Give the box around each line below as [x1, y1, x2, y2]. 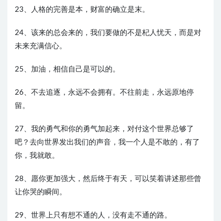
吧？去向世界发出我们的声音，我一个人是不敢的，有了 [15, 139, 200, 147]
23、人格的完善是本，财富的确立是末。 [15, 6, 149, 14]
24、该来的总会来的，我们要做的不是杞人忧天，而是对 [15, 29, 201, 37]
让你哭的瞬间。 [15, 188, 67, 196]
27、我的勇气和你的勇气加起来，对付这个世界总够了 [15, 125, 194, 133]
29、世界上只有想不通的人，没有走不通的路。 [15, 212, 172, 220]
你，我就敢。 [15, 152, 59, 160]
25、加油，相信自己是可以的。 [15, 66, 120, 74]
